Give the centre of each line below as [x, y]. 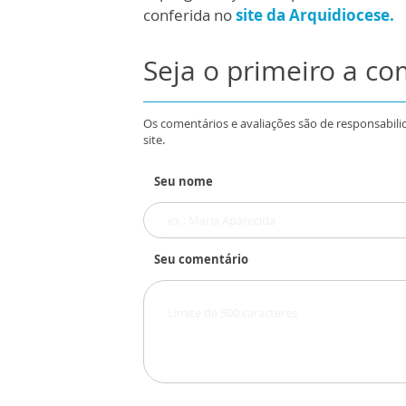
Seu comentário [201, 259]
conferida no [189, 15]
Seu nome [184, 181]
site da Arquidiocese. [315, 15]
